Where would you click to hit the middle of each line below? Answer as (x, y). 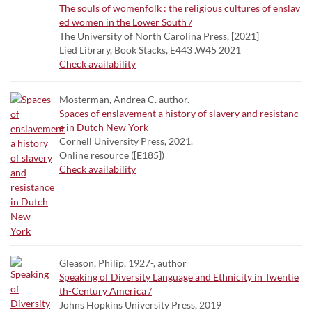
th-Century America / (106, 291)
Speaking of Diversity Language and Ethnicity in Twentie (179, 277)
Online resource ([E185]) (112, 155)
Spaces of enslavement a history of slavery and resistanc (179, 113)
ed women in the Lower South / (126, 22)
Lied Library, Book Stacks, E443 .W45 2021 (150, 50)
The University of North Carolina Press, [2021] (159, 36)
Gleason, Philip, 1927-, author (123, 263)
